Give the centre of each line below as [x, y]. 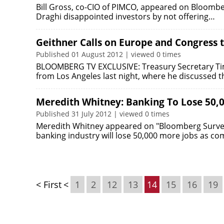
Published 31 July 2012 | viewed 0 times [103, 114]
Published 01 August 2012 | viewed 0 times [108, 54]
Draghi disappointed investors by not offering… [125, 16]
